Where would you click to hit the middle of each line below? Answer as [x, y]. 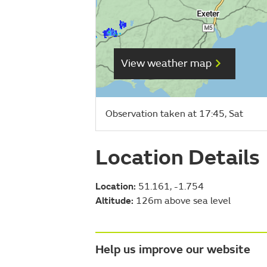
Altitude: [114, 201]
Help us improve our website [173, 249]
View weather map [166, 64]
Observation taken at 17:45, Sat [174, 114]
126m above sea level [182, 201]
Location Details [178, 157]
